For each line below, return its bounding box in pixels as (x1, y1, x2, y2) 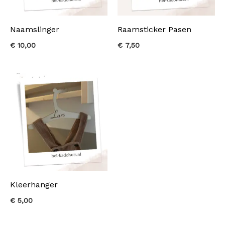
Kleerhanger (10, 180, 58, 190)
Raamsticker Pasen (118, 25, 191, 35)
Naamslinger (10, 25, 59, 35)
